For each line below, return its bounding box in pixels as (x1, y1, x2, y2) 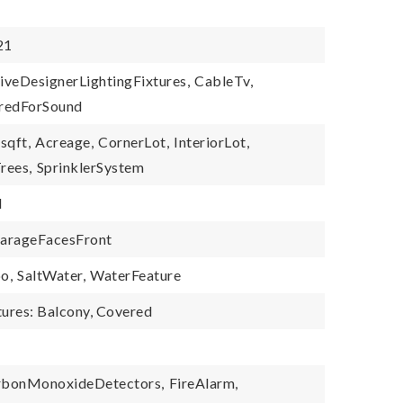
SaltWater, (17, 266, 86, 283)
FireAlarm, (168, 374, 238, 391)
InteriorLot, (174, 133, 250, 150)
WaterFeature (90, 266, 182, 283)
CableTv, (194, 72, 254, 89)
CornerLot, (98, 133, 170, 150)
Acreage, (35, 133, 94, 150)
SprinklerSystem (36, 158, 145, 175)
